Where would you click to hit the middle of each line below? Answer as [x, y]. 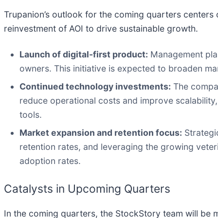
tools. [31, 114]
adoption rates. [50, 161]
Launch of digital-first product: [84, 54]
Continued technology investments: [95, 86]
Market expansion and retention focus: [101, 132]
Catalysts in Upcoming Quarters [87, 189]
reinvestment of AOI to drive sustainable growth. [101, 28]
